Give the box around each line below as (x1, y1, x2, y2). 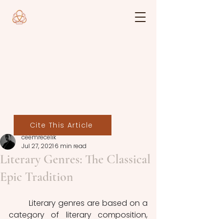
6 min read (55, 142, 87, 150)
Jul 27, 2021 (22, 142, 54, 150)
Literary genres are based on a (9, 197, 29, 209)
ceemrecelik (22, 133, 56, 141)
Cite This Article (30, 120, 93, 130)
